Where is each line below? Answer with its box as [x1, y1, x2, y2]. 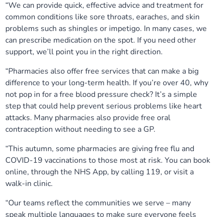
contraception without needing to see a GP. [5, 124, 156, 135]
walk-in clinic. [5, 178, 53, 189]
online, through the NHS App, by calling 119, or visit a [5, 167, 194, 177]
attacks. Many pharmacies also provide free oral [5, 112, 171, 123]
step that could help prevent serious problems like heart [5, 101, 202, 111]
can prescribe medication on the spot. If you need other [5, 35, 197, 46]
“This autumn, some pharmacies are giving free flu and [5, 143, 195, 154]
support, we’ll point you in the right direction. [5, 46, 163, 57]
